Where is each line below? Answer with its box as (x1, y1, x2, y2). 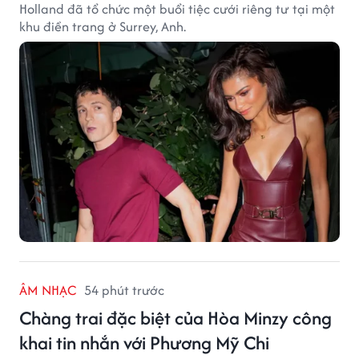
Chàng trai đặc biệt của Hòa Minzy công (19, 304, 332, 331)
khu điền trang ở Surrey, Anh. (19, 16, 186, 36)
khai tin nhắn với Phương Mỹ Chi (19, 329, 269, 356)
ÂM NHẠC (19, 280, 76, 300)
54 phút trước (84, 280, 164, 300)
